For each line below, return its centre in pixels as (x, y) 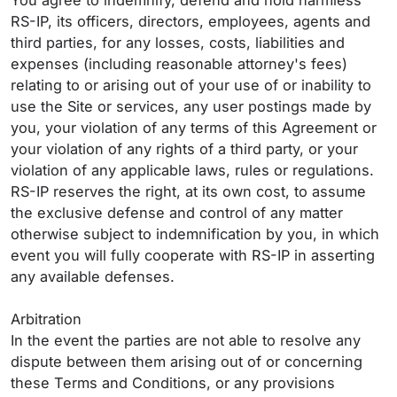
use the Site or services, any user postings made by (191, 106)
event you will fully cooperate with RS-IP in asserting (193, 255)
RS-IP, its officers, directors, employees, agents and (191, 21)
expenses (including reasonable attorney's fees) (179, 64)
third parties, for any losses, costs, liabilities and (178, 43)
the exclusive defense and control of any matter (177, 213)
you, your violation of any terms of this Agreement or (194, 128)
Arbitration (48, 319)
